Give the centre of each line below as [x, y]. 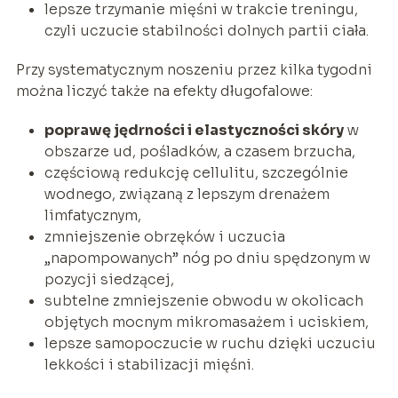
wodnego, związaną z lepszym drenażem [187, 194]
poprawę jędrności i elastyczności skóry [194, 130]
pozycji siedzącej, [109, 279]
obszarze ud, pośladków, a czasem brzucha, [199, 151]
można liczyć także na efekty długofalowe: [164, 91]
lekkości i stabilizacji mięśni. [149, 364]
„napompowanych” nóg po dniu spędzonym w [207, 258]
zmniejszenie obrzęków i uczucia [164, 236]
